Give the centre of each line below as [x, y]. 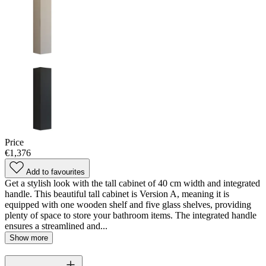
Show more [29, 237]
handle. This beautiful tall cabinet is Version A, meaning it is [117, 194]
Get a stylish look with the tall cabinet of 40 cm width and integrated [132, 183]
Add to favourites [56, 172]
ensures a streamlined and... [56, 226]
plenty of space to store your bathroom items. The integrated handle [131, 215]
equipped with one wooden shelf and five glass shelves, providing [128, 204]
